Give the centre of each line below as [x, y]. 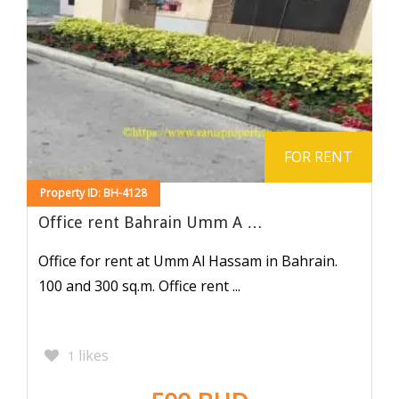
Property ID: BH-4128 [94, 192]
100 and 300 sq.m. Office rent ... [139, 285]
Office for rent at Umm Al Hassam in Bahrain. [188, 261]
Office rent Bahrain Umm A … [151, 222]
